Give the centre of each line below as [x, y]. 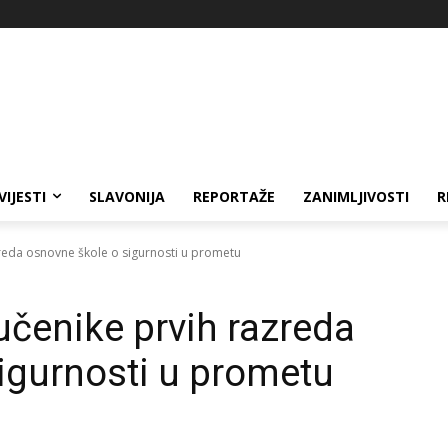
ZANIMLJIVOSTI [356, 196]
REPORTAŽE [234, 196]
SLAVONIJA [127, 196]
